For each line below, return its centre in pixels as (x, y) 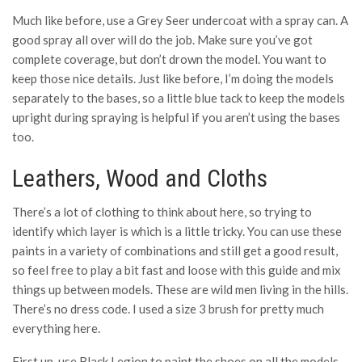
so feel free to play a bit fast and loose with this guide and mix (177, 270)
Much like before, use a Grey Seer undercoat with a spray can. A (180, 20)
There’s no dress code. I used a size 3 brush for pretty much (168, 309)
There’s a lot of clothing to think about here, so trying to (162, 212)
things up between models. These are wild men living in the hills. (180, 289)
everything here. (56, 328)
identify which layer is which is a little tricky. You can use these (177, 231)
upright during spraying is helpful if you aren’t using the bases (176, 117)
